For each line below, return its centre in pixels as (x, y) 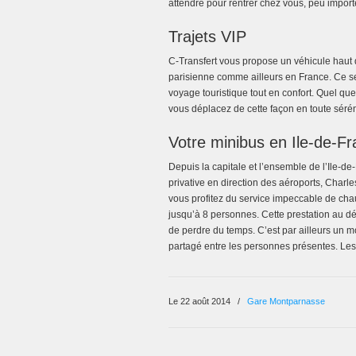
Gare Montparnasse (286, 301)
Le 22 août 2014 (201, 301)
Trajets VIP (207, 37)
